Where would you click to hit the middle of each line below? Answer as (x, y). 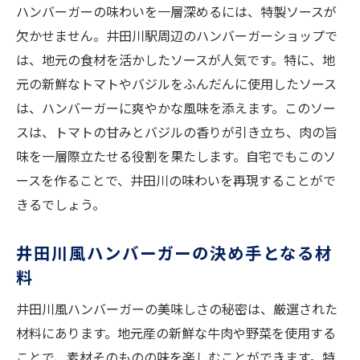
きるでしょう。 (61, 205)
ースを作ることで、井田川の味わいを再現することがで (176, 180)
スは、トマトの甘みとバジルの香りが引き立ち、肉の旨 (177, 132)
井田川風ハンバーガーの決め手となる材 (174, 253)
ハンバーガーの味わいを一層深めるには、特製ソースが (176, 12)
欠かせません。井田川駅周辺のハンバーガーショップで (177, 36)
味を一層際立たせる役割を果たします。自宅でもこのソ (176, 156)
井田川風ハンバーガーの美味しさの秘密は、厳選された (177, 309)
